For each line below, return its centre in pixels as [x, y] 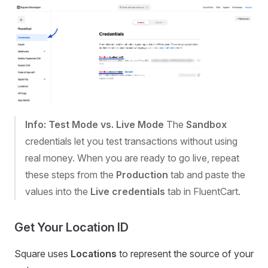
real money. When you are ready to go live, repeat [132, 158]
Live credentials [128, 191]
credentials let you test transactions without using [131, 141]
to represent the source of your [185, 253]
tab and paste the [207, 174]
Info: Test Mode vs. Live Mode [95, 124]
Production [142, 174]
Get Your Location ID [71, 227]
